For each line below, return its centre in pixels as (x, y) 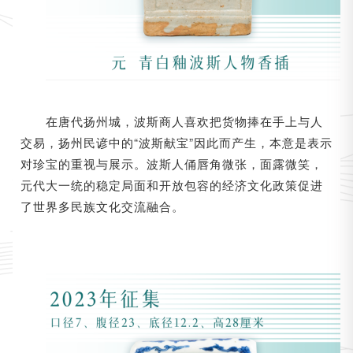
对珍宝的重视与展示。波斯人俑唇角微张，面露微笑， (171, 164)
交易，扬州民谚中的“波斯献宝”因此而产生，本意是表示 (176, 143)
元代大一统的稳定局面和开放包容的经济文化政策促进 (171, 185)
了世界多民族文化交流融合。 (102, 206)
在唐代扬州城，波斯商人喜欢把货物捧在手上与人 (184, 121)
